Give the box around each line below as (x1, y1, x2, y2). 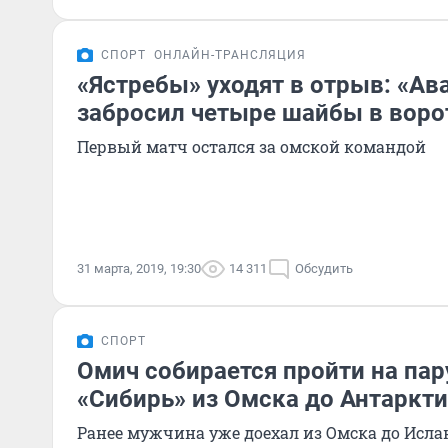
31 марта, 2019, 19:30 (77, 261, 201, 276)
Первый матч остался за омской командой (77, 136, 426, 157)
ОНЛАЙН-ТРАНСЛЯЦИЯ (154, 48, 306, 62)
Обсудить (295, 261, 353, 276)
